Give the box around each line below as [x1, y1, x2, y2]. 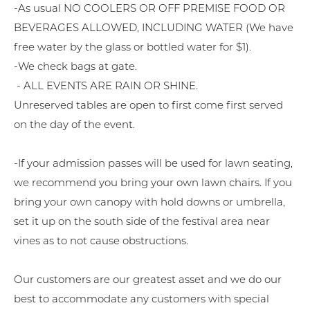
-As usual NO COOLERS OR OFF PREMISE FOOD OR [14, 1, 285, 15]
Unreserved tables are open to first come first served [14, 98, 283, 111]
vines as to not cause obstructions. [14, 234, 188, 247]
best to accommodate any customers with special [14, 292, 269, 305]
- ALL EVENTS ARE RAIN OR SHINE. [14, 79, 198, 92]
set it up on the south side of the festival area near [14, 215, 270, 228]
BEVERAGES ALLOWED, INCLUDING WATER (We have [14, 21, 293, 34]
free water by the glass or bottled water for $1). [14, 40, 254, 53]
